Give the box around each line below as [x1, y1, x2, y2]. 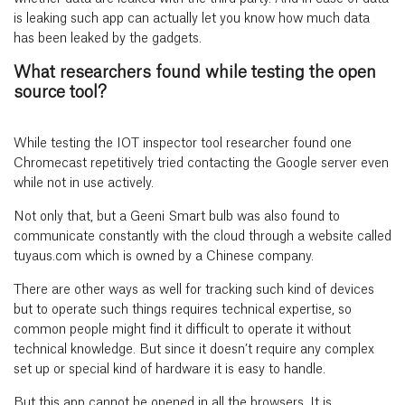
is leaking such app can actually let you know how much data [14, 13, 370, 25]
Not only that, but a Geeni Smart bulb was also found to [14, 211, 340, 223]
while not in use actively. [14, 177, 154, 190]
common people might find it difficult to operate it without [14, 324, 351, 336]
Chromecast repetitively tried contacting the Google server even [14, 157, 389, 170]
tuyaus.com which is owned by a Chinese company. [14, 250, 314, 263]
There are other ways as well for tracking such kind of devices [14, 284, 374, 297]
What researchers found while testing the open [14, 64, 376, 80]
